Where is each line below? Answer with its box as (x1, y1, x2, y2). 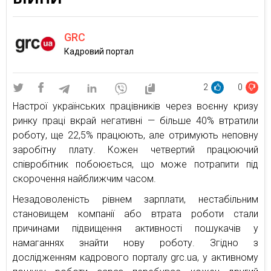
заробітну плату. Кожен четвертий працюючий (13, 144, 258, 155)
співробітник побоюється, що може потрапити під (13, 158, 258, 170)
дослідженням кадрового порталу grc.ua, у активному (13, 252, 258, 263)
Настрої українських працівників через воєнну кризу (13, 100, 258, 112)
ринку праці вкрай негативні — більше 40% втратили (13, 115, 258, 126)
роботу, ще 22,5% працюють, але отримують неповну (13, 129, 258, 141)
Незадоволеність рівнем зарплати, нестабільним (13, 194, 258, 205)
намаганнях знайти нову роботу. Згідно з (13, 237, 258, 249)
